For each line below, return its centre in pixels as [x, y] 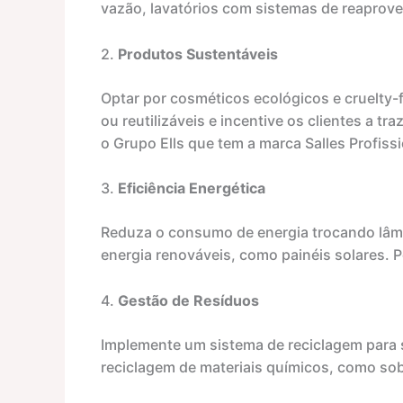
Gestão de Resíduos [188, 300]
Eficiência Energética [192, 188]
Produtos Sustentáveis [198, 54]
